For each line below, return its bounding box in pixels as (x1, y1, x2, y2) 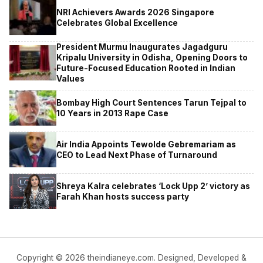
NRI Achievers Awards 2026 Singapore (56, 7, 214, 17)
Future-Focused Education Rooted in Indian (56, 63, 235, 73)
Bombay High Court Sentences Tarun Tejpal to (56, 97, 247, 107)
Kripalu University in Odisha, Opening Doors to (56, 52, 248, 62)
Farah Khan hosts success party (56, 191, 189, 201)
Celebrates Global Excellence (56, 18, 178, 28)
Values (56, 73, 85, 83)
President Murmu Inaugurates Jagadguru (56, 42, 228, 52)
